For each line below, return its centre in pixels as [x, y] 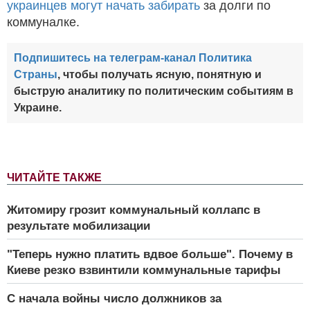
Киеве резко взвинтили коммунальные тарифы [144, 270]
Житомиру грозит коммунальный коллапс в [134, 210]
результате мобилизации [79, 226]
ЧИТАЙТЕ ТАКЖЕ [54, 177]
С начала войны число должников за [114, 298]
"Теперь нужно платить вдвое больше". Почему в [150, 254]
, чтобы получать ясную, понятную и [159, 74]
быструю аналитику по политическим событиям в [154, 91]
